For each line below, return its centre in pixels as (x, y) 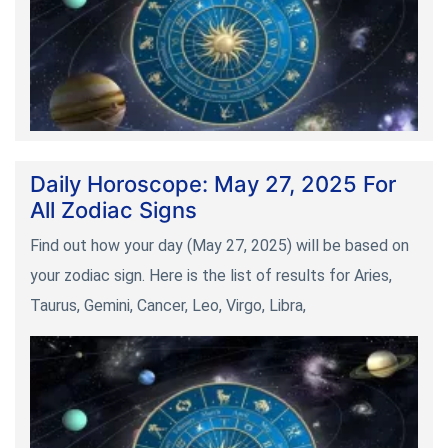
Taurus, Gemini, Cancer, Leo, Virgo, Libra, (168, 306)
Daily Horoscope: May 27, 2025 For (213, 184)
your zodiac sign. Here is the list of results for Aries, (211, 276)
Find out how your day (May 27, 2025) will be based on (219, 246)
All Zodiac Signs (113, 210)
